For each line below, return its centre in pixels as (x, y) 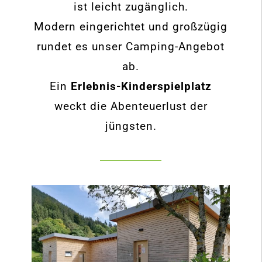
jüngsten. (131, 126)
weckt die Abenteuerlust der (131, 106)
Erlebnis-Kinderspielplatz (141, 86)
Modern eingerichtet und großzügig (131, 26)
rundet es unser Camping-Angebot (131, 46)
